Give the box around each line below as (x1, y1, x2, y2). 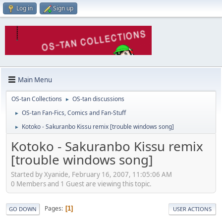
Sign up (53, 4, 73, 12)
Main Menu (18, 75, 52, 84)
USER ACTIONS (173, 205, 212, 213)
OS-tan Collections (11, 95, 62, 104)
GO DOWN (9, 205, 37, 213)
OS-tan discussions (72, 95, 124, 104)
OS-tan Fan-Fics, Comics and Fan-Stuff (22, 109, 126, 117)
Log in (16, 4, 33, 12)
